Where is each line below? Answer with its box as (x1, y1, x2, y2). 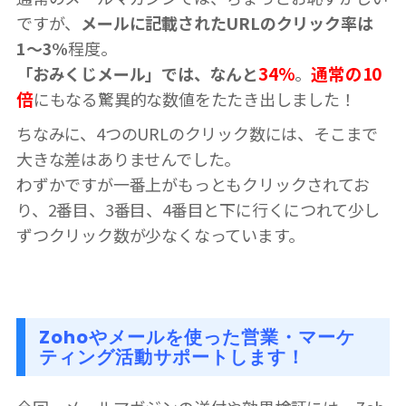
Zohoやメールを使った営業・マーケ (39, 324, 355, 350)
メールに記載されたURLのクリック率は (81, 10, 373, 34)
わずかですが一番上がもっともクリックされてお (16, 171, 370, 196)
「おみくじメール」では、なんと (16, 61, 258, 85)
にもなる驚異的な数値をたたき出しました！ (33, 86, 356, 111)
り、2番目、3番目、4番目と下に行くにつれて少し (16, 197, 381, 221)
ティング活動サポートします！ (39, 343, 305, 370)
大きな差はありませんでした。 (16, 146, 241, 170)
